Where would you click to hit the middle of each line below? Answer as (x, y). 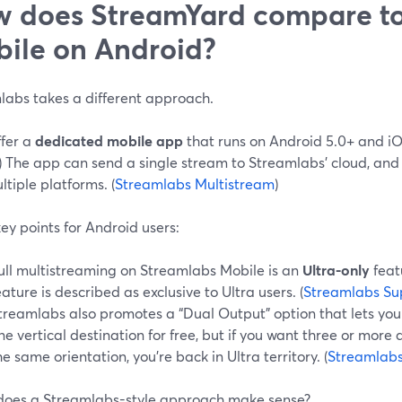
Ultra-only (336, 269)
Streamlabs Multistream (195, 183)
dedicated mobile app (109, 140)
